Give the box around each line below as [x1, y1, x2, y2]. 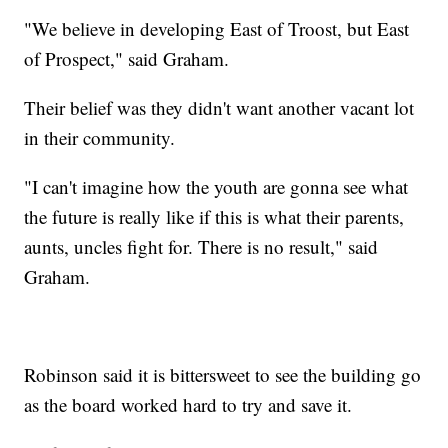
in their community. [24, 125, 176, 151]
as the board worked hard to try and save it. [24, 392, 353, 418]
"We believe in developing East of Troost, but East [24, 16, 410, 42]
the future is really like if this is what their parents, [24, 204, 405, 230]
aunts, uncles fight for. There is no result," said [24, 234, 379, 260]
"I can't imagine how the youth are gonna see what [24, 174, 409, 200]
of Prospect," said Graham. [24, 46, 236, 72]
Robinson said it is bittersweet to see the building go [24, 362, 422, 388]
